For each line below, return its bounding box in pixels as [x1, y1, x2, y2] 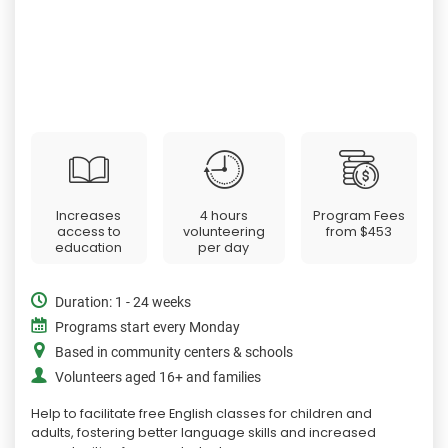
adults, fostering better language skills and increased [31, 423, 376, 441]
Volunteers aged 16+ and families [55, 368, 261, 386]
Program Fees [313, 206, 406, 224]
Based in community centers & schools [55, 343, 293, 361]
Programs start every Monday [55, 318, 240, 336]
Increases [56, 206, 122, 224]
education [55, 238, 123, 256]
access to [56, 222, 121, 240]
